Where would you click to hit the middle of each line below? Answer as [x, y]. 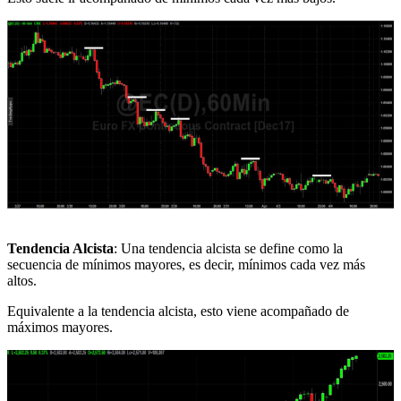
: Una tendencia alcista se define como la [228, 248]
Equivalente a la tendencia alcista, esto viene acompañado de [178, 311]
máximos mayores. [60, 327]
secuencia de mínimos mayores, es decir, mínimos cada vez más [186, 264]
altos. [22, 280]
